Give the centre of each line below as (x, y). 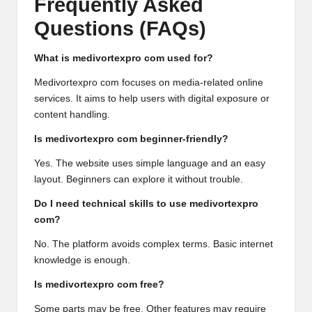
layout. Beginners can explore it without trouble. (139, 180)
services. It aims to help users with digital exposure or (152, 99)
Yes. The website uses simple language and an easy (150, 164)
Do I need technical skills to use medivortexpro (146, 204)
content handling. (72, 115)
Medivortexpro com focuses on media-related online (149, 83)
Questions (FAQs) (120, 28)
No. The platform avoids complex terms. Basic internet (154, 244)
